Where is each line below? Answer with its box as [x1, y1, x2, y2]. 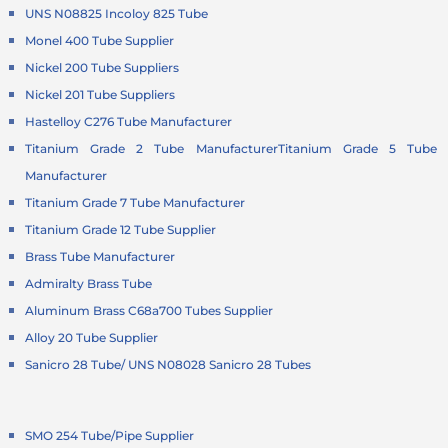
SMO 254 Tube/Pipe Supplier [25, 428, 195, 444]
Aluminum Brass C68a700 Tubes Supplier [25, 303, 274, 319]
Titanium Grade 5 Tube [277, 141, 437, 157]
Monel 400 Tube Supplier [25, 33, 175, 49]
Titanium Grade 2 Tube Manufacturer [25, 141, 278, 157]
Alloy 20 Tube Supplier [25, 330, 159, 346]
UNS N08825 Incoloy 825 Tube [25, 6, 209, 22]
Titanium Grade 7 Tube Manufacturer [25, 195, 246, 211]
